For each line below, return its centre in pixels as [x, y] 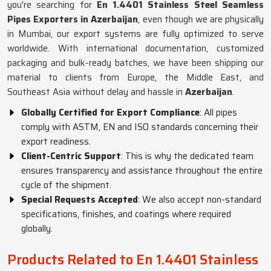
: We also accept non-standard [200, 200]
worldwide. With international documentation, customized [135, 48]
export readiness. [56, 142]
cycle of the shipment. [66, 185]
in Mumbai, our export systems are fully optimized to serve [135, 34]
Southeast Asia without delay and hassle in [95, 92]
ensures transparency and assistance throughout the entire [142, 171]
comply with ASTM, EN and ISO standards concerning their [140, 127]
